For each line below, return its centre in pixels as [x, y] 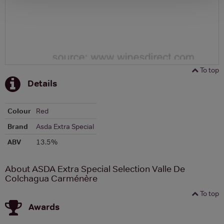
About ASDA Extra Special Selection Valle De [95, 169]
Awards [44, 206]
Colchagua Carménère [51, 178]
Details [42, 83]
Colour [19, 111]
